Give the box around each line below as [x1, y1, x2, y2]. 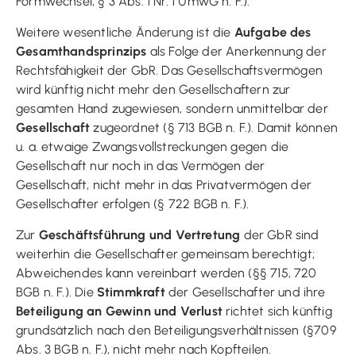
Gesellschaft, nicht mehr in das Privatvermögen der [16, 176, 311, 192]
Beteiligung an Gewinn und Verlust [16, 303, 222, 319]
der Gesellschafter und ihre [164, 284, 325, 300]
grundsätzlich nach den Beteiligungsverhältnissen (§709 [16, 322, 336, 338]
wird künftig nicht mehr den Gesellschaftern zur [16, 81, 291, 97]
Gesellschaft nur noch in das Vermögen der [16, 157, 265, 173]
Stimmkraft [96, 284, 165, 300]
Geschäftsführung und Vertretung [38, 226, 241, 242]
